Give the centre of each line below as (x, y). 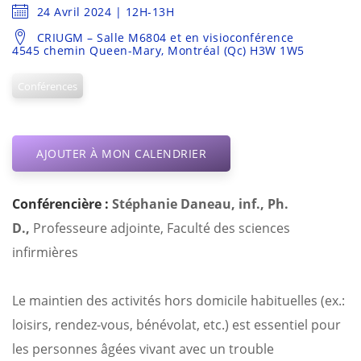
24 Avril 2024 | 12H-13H (105, 11)
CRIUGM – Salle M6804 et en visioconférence (165, 37)
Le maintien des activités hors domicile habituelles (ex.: (178, 300)
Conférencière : (62, 203)
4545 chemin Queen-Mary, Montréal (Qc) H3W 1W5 (158, 50)
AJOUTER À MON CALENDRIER (121, 153)
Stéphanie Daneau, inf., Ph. (200, 203)
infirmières (45, 252)
